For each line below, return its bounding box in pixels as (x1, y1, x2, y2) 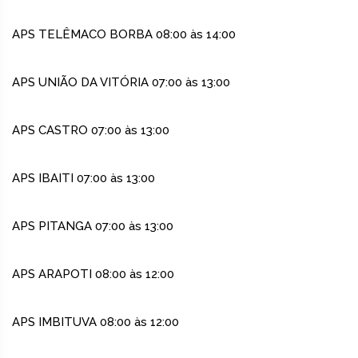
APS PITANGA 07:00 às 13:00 (12, 219, 173, 234)
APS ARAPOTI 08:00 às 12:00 (12, 267, 174, 282)
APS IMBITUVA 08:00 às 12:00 (12, 315, 179, 330)
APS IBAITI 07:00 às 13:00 (12, 171, 155, 186)
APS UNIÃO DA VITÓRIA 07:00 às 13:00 (12, 75, 230, 90)
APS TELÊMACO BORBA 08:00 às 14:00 (12, 27, 236, 42)
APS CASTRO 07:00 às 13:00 (12, 123, 169, 138)
